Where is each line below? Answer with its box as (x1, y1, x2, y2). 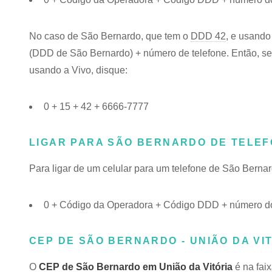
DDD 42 (191, 31, 226, 41)
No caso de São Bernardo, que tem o (29, 31, 191, 41)
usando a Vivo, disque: (29, 65, 127, 75)
